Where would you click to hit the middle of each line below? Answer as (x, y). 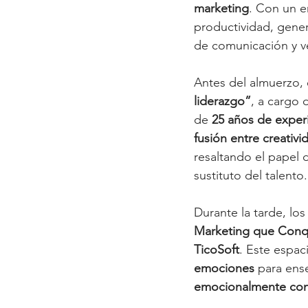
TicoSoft (217, 249)
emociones (224, 268)
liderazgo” (222, 101)
